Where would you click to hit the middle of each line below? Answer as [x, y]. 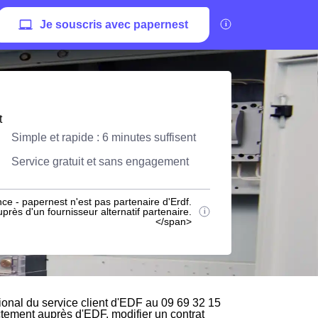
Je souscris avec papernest [114, 24]
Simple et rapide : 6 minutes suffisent [104, 137]
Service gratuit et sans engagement [100, 161]
